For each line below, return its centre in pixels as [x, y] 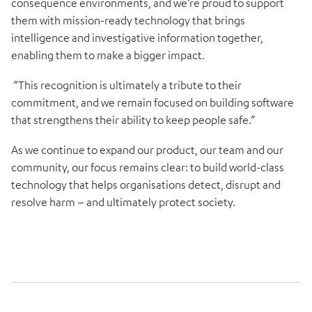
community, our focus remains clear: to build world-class [148, 167]
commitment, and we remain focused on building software [153, 103]
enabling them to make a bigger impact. [108, 55]
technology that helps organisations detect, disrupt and [146, 185]
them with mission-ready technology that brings [128, 21]
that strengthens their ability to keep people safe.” [133, 120]
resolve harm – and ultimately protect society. [123, 202]
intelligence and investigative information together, [137, 38]
